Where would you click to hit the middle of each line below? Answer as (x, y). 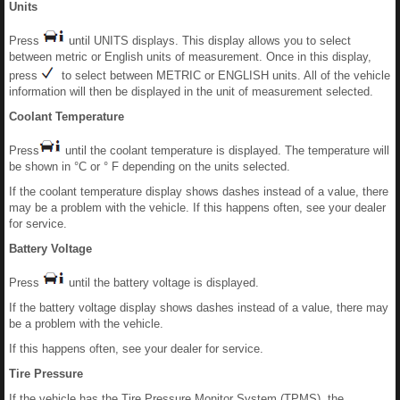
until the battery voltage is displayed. (162, 283)
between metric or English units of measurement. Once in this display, (190, 57)
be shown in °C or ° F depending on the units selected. (150, 167)
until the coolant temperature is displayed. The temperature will (225, 150)
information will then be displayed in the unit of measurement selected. (191, 92)
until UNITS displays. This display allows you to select (208, 41)
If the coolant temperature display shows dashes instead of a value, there (199, 192)
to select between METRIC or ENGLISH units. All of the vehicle (222, 75)
